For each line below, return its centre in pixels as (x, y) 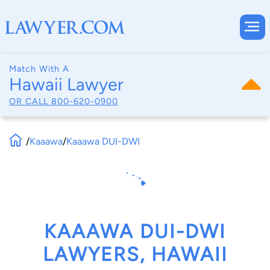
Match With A (39, 69)
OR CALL (30, 101)
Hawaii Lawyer (66, 84)
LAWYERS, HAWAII (135, 255)
